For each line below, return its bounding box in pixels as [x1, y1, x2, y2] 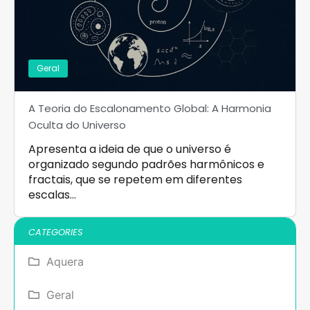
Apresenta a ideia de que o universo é [28, 140, 231, 157]
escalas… [28, 186, 76, 203]
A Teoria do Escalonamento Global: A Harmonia [28, 100, 271, 116]
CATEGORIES [28, 225, 83, 239]
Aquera [46, 254, 84, 268]
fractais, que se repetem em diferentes [28, 171, 242, 188]
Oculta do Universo [28, 117, 126, 132]
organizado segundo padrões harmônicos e [28, 156, 264, 172]
